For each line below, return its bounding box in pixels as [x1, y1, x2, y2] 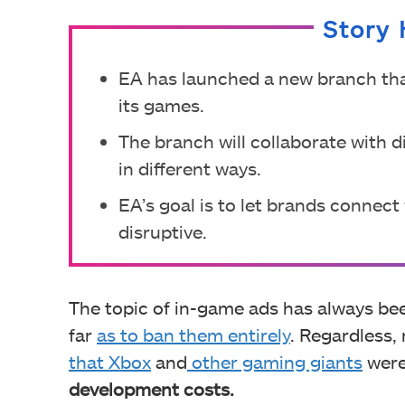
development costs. [69, 377, 243, 400]
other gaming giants [187, 350, 363, 372]
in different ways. [118, 156, 261, 179]
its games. [118, 93, 204, 116]
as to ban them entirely [97, 323, 290, 345]
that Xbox [69, 350, 151, 372]
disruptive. [118, 220, 207, 242]
